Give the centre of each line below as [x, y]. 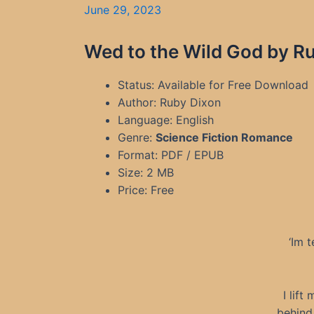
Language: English [166, 120]
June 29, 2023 [123, 10]
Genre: [137, 137]
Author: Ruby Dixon [169, 102]
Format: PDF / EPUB [171, 155]
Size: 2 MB [146, 172]
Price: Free [146, 190]
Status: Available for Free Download [213, 85]
